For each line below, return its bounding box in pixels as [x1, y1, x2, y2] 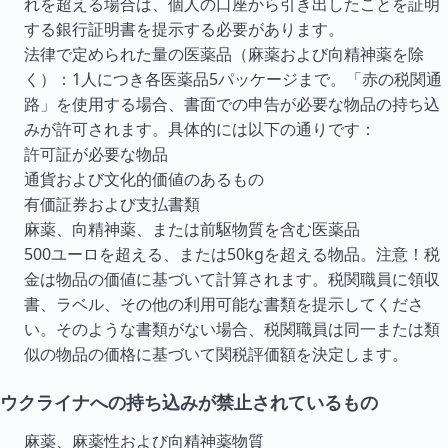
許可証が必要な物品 [24, 143, 168, 165]
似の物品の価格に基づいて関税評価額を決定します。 [24, 343, 408, 365]
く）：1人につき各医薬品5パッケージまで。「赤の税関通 [24, 68, 442, 90]
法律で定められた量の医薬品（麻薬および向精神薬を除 [24, 43, 424, 65]
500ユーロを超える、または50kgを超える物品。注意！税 [24, 243, 440, 265]
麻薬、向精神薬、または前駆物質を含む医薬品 [24, 218, 360, 240]
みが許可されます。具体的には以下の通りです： [24, 118, 376, 140]
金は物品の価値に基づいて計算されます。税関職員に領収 [24, 268, 440, 290]
